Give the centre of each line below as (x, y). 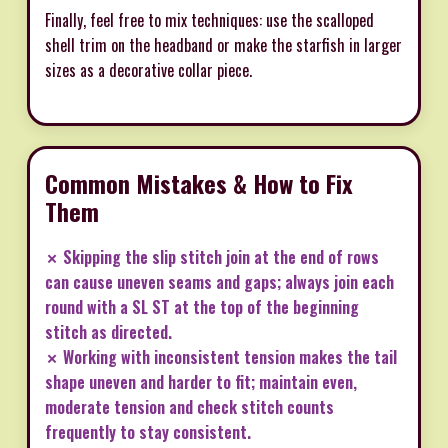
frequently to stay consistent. (148, 432)
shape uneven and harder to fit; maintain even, (201, 382)
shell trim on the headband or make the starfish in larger (223, 45)
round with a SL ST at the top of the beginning (202, 307)
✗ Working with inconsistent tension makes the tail (221, 357)
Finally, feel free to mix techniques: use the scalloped (209, 20)
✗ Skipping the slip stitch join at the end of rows (212, 257)
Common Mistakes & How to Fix (199, 183)
